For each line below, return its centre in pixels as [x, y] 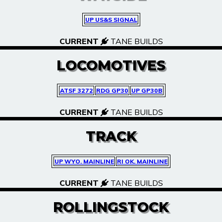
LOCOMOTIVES [111, 65]
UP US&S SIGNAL [111, 20]
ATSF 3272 [76, 90]
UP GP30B [147, 90]
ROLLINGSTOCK [111, 207]
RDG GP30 [112, 90]
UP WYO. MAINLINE [84, 161]
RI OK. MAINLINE [142, 161]
